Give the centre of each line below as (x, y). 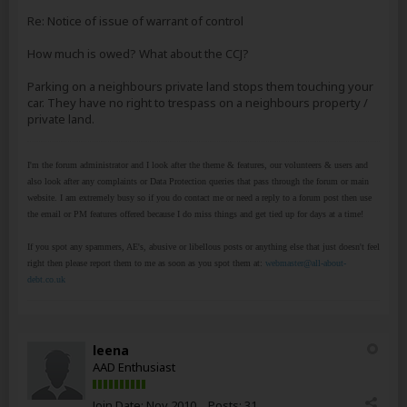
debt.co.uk (46, 279)
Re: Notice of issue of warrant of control (135, 21)
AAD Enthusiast (134, 367)
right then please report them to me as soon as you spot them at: (146, 263)
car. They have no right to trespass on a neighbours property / (198, 103)
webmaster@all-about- (306, 263)
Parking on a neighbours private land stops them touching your (200, 86)
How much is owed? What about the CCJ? (138, 54)
